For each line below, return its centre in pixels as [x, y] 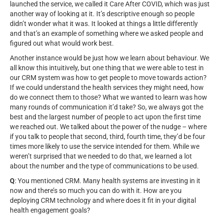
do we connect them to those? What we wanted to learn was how [109, 97]
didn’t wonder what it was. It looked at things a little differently [104, 23]
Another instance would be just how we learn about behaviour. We [110, 58]
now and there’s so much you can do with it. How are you [96, 190]
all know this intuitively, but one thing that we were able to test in [107, 68]
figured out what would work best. [62, 43]
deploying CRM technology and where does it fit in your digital [103, 200]
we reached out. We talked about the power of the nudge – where [108, 126]
